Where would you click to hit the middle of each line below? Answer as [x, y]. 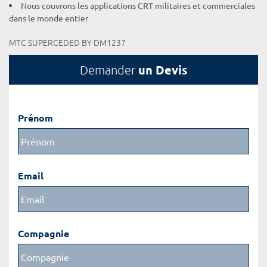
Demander [109, 70]
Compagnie [44, 233]
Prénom [35, 118]
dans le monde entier [49, 18]
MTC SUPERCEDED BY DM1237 [67, 42]
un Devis [163, 70]
